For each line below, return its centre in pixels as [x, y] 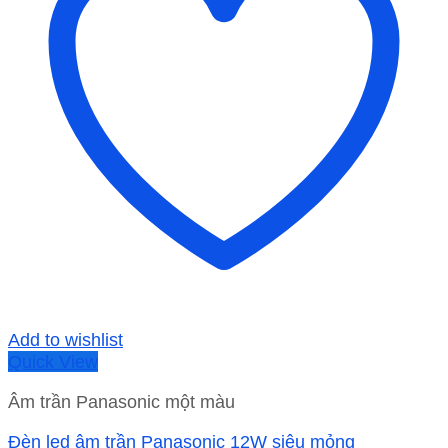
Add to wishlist [65, 339]
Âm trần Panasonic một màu [121, 401]
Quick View [53, 361]
